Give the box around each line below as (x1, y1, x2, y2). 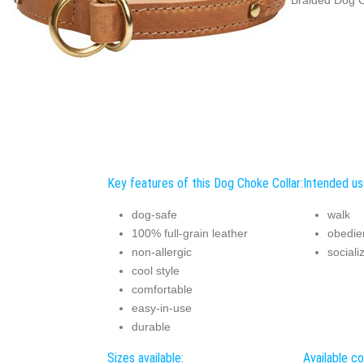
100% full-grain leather (131, 226, 248, 240)
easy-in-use (131, 301, 192, 314)
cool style (131, 263, 180, 277)
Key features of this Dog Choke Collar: (106, 175, 303, 192)
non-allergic (131, 245, 192, 258)
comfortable (131, 282, 193, 296)
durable (131, 319, 171, 333)
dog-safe (131, 207, 177, 221)
